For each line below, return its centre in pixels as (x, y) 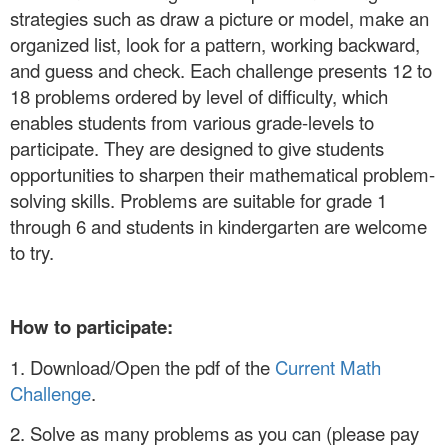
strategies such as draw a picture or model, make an (219, 18)
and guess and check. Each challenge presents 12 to (221, 70)
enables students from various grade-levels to (192, 122)
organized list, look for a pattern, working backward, (215, 44)
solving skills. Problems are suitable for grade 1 (198, 200)
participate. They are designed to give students (197, 148)
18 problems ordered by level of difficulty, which (199, 96)
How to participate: (94, 327)
